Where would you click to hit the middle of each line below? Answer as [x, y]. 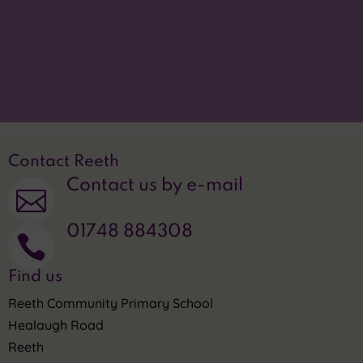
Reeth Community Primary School [111, 303]
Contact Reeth [64, 162]
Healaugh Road [56, 325]
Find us [35, 277]
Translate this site [158, 22]
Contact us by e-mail [155, 186]
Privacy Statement [162, 68]
